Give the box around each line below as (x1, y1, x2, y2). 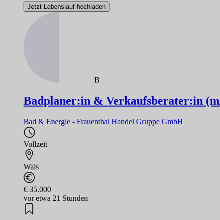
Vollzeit (24, 140, 47, 149)
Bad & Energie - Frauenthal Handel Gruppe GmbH (24, 117, 183, 126)
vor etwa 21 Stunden (24, 194, 88, 203)
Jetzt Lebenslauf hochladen (27, 3, 106, 11)
